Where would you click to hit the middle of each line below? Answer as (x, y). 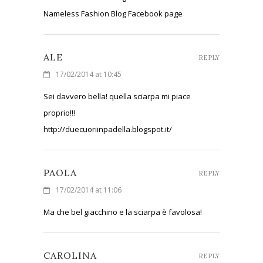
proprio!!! (59, 112)
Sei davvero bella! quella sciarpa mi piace (117, 96)
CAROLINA (70, 255)
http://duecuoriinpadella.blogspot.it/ (108, 129)
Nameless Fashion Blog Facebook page (113, 13)
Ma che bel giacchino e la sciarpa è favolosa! (123, 212)
